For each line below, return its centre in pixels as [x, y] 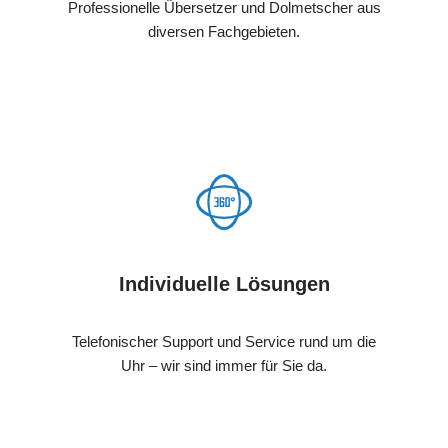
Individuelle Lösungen [224, 283]
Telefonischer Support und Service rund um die [224, 341]
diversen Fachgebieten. [224, 31]
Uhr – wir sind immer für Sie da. [224, 365]
